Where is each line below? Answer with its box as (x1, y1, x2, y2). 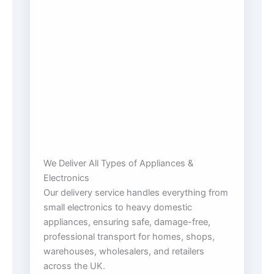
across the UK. (43, 260, 105, 272)
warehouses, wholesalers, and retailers (43, 245, 204, 257)
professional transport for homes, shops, (43, 231, 215, 242)
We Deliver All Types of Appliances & (43, 157, 193, 169)
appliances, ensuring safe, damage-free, (43, 216, 210, 228)
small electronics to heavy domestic (43, 201, 192, 213)
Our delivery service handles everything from (43, 187, 228, 198)
